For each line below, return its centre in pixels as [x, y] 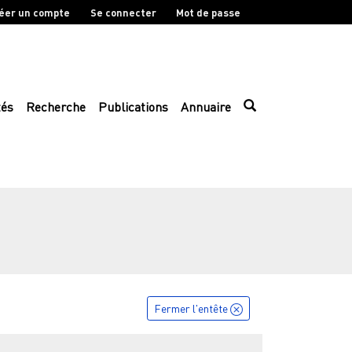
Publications [133, 107]
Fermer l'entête [192, 308]
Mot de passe [209, 12]
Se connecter [123, 12]
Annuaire [206, 107]
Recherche [56, 107]
